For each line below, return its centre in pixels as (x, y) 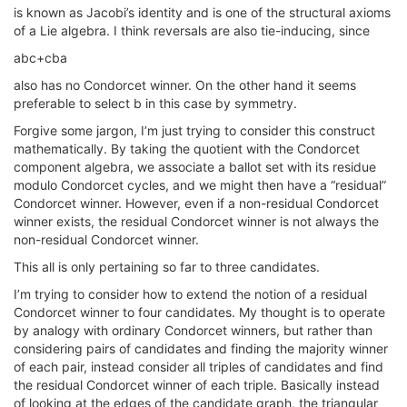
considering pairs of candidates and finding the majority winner (201, 348)
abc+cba (40, 58)
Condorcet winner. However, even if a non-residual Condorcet (196, 203)
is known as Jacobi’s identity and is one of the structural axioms (202, 12)
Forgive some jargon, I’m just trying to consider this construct (194, 130)
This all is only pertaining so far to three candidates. (167, 267)
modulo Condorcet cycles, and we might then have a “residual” (200, 185)
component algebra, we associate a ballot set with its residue (195, 167)
